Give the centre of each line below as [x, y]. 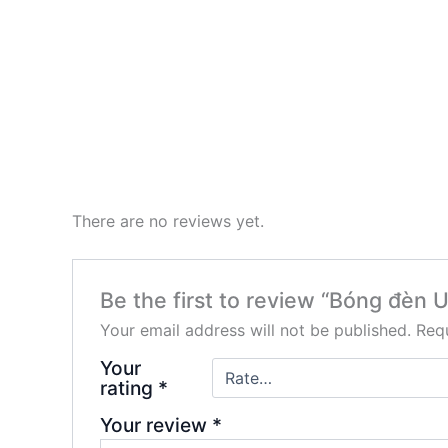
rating [128, 388]
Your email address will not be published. [255, 330]
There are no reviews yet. [168, 220]
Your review [155, 425]
